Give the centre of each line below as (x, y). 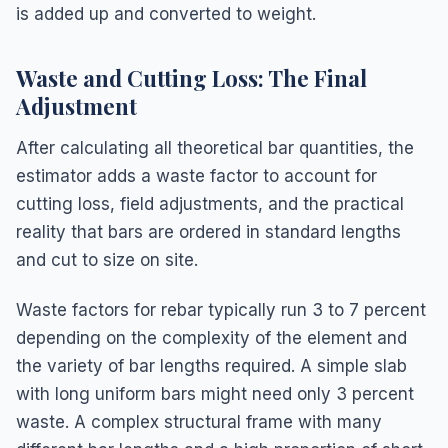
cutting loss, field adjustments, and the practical (210, 203)
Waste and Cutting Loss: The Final (191, 77)
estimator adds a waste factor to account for (196, 175)
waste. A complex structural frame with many (199, 421)
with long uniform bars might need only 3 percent (215, 393)
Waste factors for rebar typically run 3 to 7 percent (221, 309)
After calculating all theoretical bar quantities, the (215, 147)
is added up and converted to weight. (166, 13)
